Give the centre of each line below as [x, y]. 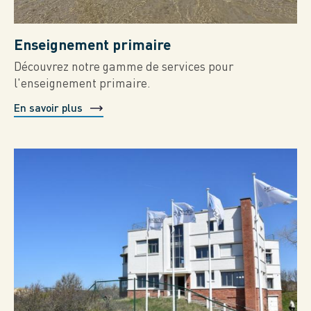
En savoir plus [48, 107]
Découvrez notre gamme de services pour [124, 66]
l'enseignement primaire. [82, 83]
